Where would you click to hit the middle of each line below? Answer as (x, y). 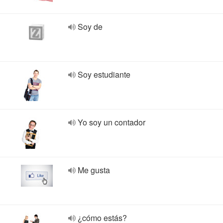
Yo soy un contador (111, 122)
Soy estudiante (104, 74)
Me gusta (94, 170)
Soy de (90, 27)
